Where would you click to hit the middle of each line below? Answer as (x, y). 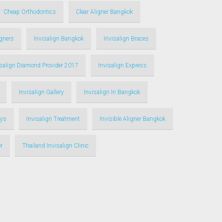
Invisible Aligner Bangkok (133, 119)
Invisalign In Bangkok (112, 92)
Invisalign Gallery (41, 92)
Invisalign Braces (126, 39)
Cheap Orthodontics (30, 12)
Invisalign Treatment (53, 119)
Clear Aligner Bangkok (104, 12)
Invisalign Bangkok (59, 39)
